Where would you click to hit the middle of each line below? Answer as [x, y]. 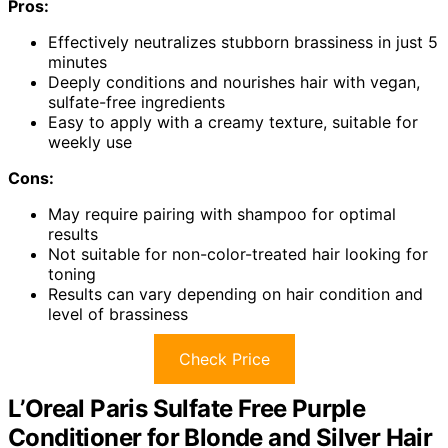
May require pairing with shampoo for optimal [222, 214]
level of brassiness [118, 314]
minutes [77, 62]
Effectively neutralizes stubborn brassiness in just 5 [243, 42]
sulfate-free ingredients [136, 102]
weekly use [90, 142]
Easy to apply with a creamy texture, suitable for [233, 122]
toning [72, 274]
